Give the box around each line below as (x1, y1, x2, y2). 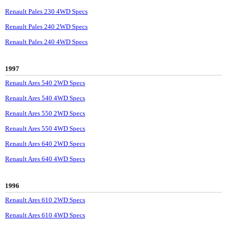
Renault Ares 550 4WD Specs (5, 125, 85, 133)
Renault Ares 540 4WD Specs (5, 94, 85, 102)
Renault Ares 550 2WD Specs (5, 109, 85, 118)
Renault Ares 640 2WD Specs (5, 140, 85, 148)
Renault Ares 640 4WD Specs (5, 155, 85, 163)
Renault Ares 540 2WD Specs (5, 79, 85, 87)
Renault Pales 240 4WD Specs (5, 38, 88, 46)
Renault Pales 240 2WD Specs (5, 23, 88, 31)
